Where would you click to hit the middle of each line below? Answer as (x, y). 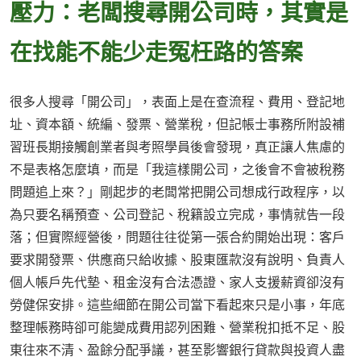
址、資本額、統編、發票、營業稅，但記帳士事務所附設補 (177, 124)
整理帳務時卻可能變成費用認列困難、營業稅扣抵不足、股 (177, 328)
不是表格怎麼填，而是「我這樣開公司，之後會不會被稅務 (177, 170)
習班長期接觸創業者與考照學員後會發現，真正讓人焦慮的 (177, 147)
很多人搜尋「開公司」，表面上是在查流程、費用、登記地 (177, 102)
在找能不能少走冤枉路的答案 (156, 51)
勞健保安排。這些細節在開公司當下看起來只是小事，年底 (177, 305)
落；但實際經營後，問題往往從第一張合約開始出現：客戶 (177, 237)
